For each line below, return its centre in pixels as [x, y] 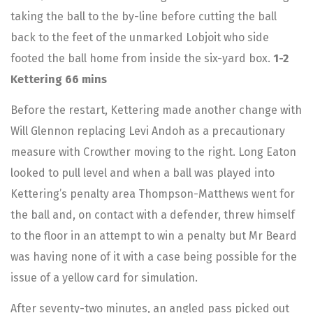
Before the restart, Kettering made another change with [156, 110]
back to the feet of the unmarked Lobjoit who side [140, 37]
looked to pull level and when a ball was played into [143, 173]
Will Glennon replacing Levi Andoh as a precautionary [148, 131]
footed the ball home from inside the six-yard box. [142, 58]
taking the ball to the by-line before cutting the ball [144, 16]
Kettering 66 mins [59, 79]
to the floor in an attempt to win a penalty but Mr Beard [154, 235]
